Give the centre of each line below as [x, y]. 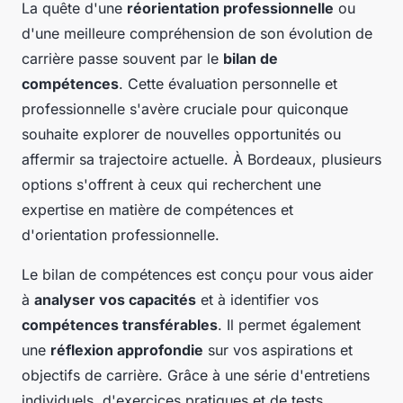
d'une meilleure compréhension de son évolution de [197, 34]
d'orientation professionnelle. [121, 235]
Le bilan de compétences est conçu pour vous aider [197, 275]
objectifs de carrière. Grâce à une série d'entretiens [196, 376]
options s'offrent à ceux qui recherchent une [171, 185]
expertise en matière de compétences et [157, 210]
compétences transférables [120, 325]
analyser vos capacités [115, 300]
